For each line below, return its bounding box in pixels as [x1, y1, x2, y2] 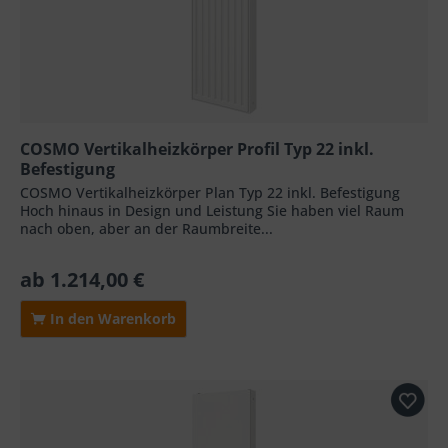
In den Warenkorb [46, 309, 177, 329]
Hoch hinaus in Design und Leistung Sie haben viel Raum [20, 201, 405, 221]
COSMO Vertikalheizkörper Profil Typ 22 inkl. [20, 138, 375, 161]
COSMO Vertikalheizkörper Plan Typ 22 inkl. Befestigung [20, 183, 401, 203]
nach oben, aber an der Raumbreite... [20, 219, 274, 239]
